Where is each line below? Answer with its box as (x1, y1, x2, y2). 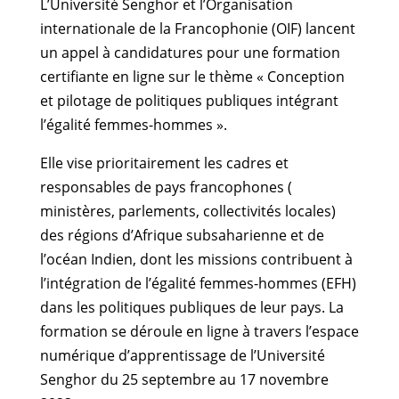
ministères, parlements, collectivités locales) (39, 201, 336, 221)
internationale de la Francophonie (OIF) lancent (39, 19, 355, 38)
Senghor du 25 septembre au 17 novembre (39, 370, 329, 389)
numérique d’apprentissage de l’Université (39, 346, 325, 365)
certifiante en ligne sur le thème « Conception (39, 67, 345, 86)
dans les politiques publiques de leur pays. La (39, 297, 344, 317)
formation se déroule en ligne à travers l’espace (39, 322, 359, 341)
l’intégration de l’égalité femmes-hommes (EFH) (39, 273, 356, 293)
